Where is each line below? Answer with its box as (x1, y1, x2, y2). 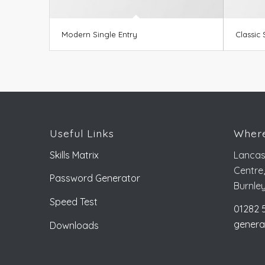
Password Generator (49, 172, 140, 185)
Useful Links (49, 127, 114, 140)
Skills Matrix (49, 148, 99, 161)
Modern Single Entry (61, 29, 137, 39)
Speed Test (49, 196, 98, 208)
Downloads (49, 219, 99, 231)
